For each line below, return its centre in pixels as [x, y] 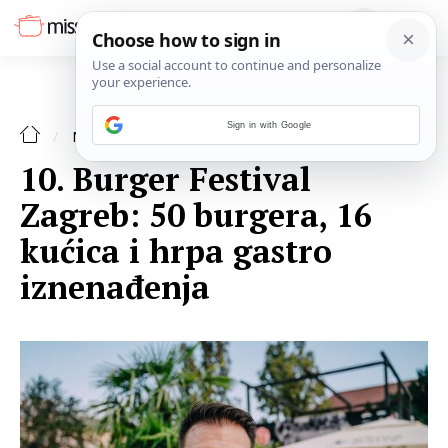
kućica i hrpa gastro [176, 251]
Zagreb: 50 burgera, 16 [196, 215]
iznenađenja [115, 287]
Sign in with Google [269, 125]
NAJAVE [101, 136]
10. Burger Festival [165, 179]
